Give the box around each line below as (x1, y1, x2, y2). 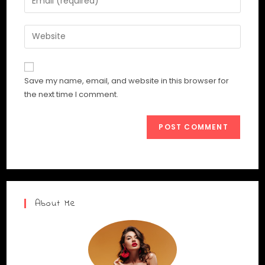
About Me (35, 196, 76, 211)
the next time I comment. (24, 88, 119, 100)
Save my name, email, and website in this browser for (24, 75, 230, 86)
